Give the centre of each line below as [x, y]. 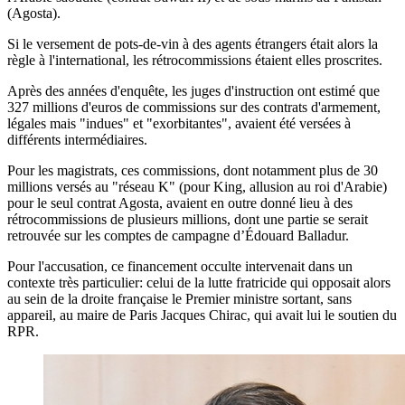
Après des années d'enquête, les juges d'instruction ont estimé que [193, 90]
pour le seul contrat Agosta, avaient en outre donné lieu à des [180, 202]
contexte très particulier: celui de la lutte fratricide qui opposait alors [199, 282]
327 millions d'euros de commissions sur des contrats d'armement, [194, 107]
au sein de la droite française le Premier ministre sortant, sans [179, 298]
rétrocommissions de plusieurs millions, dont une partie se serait [188, 219]
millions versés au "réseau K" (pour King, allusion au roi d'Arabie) [197, 186]
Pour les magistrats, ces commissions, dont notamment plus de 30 [193, 170]
